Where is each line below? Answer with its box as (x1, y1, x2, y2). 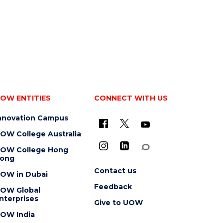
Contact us (94, 166, 136, 175)
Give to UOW (94, 198, 143, 207)
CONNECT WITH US (94, 94, 168, 103)
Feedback (94, 182, 132, 191)
